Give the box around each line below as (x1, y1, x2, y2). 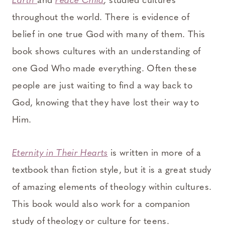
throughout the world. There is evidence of (12, 13, 190, 23)
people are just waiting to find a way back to (12, 81, 193, 91)
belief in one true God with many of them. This (12, 30, 205, 40)
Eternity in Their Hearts (12, 148, 108, 158)
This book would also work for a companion (12, 199, 190, 209)
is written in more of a (107, 148, 201, 158)
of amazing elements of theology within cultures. (12, 182, 212, 192)
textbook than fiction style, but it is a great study (12, 165, 211, 175)
